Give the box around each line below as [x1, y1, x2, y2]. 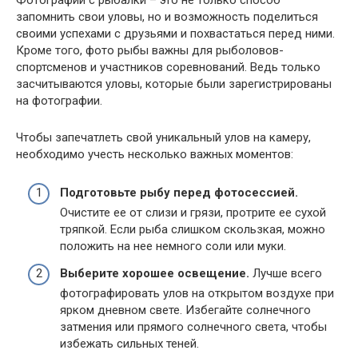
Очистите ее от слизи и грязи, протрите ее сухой [60, 205, 326, 221]
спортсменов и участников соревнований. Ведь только [16, 59, 320, 74]
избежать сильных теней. [60, 336, 199, 351]
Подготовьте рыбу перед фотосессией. [60, 185, 298, 201]
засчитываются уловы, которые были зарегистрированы [16, 76, 332, 91]
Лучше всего [249, 265, 322, 280]
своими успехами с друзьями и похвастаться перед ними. [16, 26, 335, 41]
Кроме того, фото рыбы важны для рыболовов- [16, 42, 284, 58]
